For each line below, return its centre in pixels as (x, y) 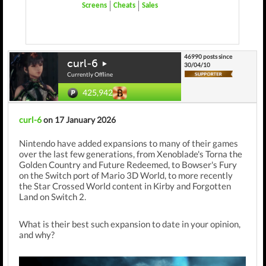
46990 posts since (208, 56)
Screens (94, 6)
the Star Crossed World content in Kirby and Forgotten (125, 186)
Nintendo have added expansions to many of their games (129, 143)
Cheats (124, 6)
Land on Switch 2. (53, 197)
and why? (37, 235)
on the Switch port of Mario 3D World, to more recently (126, 175)
